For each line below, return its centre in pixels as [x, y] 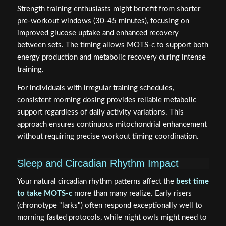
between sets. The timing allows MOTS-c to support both [112, 45]
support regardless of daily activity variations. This [100, 112]
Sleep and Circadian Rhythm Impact [98, 163]
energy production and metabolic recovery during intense [111, 58]
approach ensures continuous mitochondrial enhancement [112, 124]
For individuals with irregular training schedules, [95, 88]
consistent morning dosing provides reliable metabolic [106, 100]
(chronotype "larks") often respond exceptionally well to [109, 205]
